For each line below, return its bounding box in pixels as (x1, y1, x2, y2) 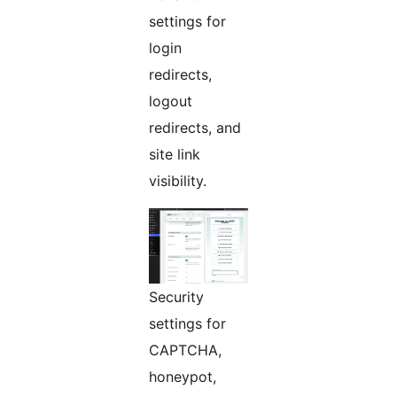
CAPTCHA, (149, 341, 222, 360)
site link (149, 145, 200, 164)
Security (149, 288, 204, 307)
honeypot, (149, 368, 216, 386)
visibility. (149, 172, 206, 191)
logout (149, 92, 192, 111)
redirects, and (149, 119, 241, 137)
